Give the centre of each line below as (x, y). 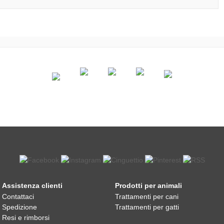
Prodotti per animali (148, 185)
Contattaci (18, 196)
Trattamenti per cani (146, 196)
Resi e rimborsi (26, 217)
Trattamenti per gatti (147, 207)
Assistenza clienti (32, 185)
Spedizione (20, 207)
